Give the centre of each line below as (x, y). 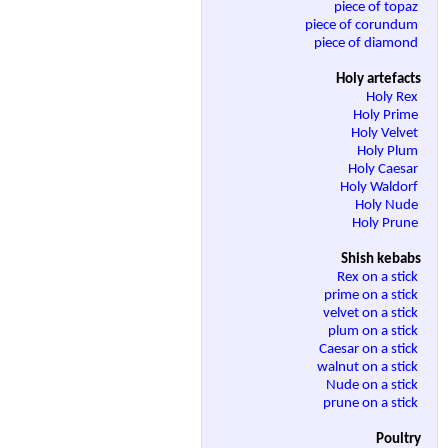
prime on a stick (372, 296)
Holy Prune (386, 224)
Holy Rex (393, 98)
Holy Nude (388, 206)
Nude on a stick (373, 386)
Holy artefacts (378, 80)
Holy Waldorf (380, 188)
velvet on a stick (372, 314)
